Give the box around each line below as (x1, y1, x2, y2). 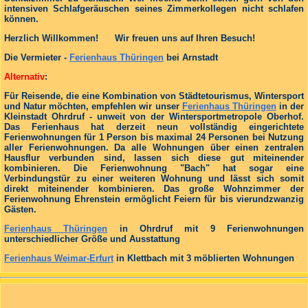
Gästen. (4, 203, 36, 214)
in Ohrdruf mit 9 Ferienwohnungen (107, 223, 305, 234)
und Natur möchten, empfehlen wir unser (4, 100, 182, 111)
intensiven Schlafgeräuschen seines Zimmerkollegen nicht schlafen (4, 3, 304, 14)
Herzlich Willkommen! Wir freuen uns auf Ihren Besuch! (4, 32, 255, 43)
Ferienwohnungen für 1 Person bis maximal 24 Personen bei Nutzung (4, 131, 304, 142)
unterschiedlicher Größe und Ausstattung (4, 233, 180, 244)
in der (276, 100, 305, 111)
